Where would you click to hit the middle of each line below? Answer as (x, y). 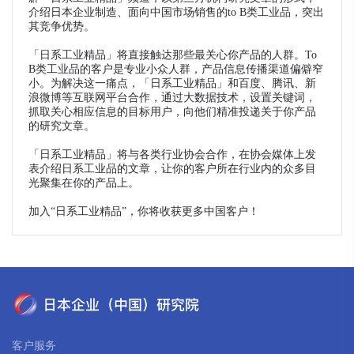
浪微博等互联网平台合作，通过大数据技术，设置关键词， (172, 98)
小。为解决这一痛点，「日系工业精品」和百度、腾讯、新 (172, 84)
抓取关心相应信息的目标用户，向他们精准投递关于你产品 (172, 112)
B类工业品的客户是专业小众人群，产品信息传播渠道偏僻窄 (176, 70)
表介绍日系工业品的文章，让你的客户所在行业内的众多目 (172, 169)
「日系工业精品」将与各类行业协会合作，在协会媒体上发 (172, 155)
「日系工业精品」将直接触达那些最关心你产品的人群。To (173, 55)
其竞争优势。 (62, 27)
